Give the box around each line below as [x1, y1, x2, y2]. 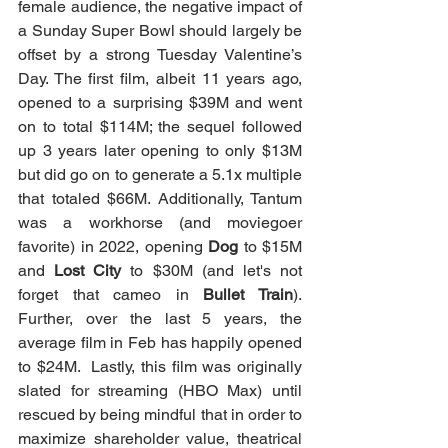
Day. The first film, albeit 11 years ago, [18, 69, 302, 89]
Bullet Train [203, 285, 294, 305]
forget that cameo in [18, 285, 204, 305]
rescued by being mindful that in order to [18, 405, 302, 425]
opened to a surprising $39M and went [18, 93, 302, 113]
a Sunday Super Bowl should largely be [18, 21, 302, 41]
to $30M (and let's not [121, 261, 303, 281]
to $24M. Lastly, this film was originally [18, 357, 302, 377]
